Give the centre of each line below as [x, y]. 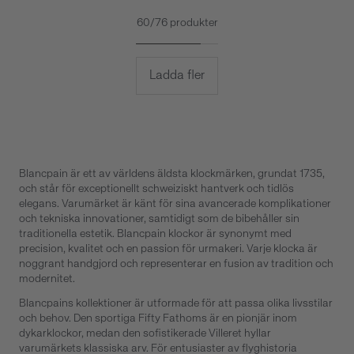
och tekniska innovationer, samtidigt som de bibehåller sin [159, 219]
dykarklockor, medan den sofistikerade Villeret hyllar [145, 333]
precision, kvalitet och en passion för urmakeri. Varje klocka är [168, 249]
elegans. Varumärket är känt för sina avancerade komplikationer [175, 204]
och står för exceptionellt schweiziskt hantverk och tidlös [156, 189]
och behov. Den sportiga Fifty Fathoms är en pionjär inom [158, 318]
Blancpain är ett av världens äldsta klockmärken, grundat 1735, [172, 174]
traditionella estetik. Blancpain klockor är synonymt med [155, 234]
